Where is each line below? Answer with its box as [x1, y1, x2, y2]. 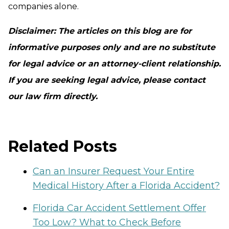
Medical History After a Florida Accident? [33, 180, 220, 192]
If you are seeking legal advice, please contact [8, 75, 205, 85]
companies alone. [8, 2, 79, 12]
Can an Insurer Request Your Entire [33, 166, 194, 177]
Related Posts [8, 137, 117, 156]
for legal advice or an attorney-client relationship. [8, 59, 221, 69]
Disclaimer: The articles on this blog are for [8, 26, 192, 36]
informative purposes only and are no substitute [8, 42, 215, 53]
